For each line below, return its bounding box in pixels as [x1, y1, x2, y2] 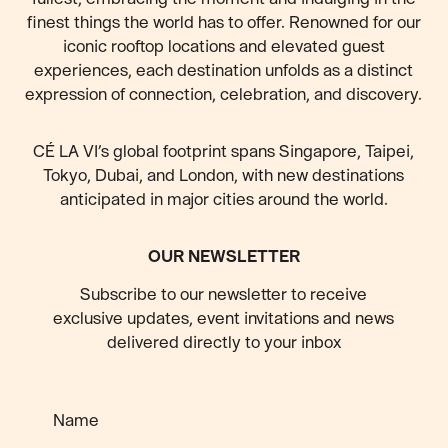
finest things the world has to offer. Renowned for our [26, 12, 421, 32]
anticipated [59, 189, 146, 209]
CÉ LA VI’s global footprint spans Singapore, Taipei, [33, 141, 415, 161]
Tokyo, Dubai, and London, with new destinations [43, 165, 405, 185]
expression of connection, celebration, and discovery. [25, 84, 423, 104]
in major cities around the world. [149, 189, 388, 209]
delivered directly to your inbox [106, 332, 341, 352]
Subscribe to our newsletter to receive [80, 284, 368, 304]
